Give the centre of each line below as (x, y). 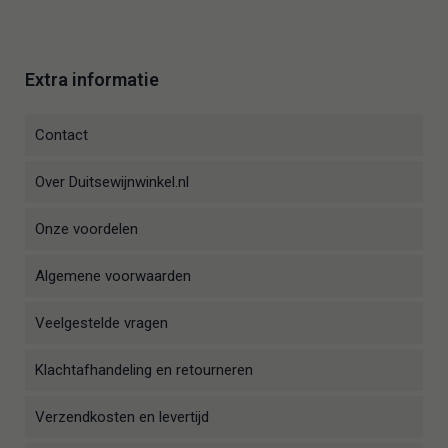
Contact (61, 135)
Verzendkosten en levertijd (122, 417)
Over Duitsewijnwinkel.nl (112, 182)
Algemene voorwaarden (113, 276)
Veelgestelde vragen (101, 323)
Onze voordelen (86, 229)
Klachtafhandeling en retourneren (144, 370)
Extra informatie (92, 80)
